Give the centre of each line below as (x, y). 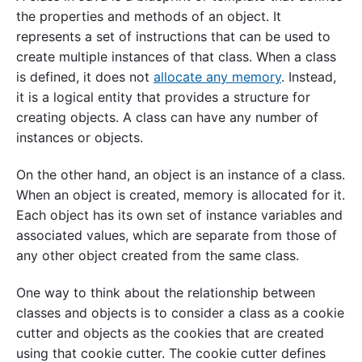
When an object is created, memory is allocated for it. (181, 195)
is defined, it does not (85, 77)
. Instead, (309, 77)
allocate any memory (217, 77)
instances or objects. (80, 138)
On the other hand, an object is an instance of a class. (181, 175)
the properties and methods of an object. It (149, 17)
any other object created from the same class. (158, 256)
